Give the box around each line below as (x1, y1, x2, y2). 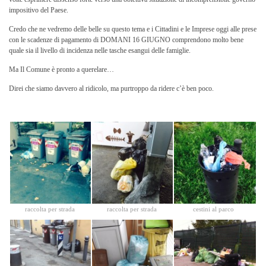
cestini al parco (193, 205, 235, 213)
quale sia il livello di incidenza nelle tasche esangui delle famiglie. (9, 46, 191, 55)
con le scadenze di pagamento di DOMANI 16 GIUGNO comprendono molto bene (9, 36, 243, 44)
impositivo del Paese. (9, 6, 68, 14)
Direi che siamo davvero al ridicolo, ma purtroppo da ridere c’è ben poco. (9, 84, 214, 93)
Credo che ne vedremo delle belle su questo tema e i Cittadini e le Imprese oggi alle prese (9, 25, 256, 33)
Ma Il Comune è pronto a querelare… (9, 65, 114, 74)
